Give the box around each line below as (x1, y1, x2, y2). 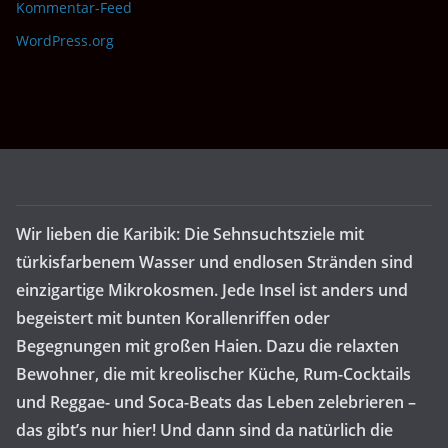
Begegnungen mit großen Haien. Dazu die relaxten (16, 334, 399, 357)
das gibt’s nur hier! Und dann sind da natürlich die (16, 418, 393, 441)
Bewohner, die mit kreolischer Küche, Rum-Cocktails (16, 362, 411, 385)
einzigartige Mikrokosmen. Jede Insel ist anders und (16, 278, 408, 301)
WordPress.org (16, 31, 114, 50)
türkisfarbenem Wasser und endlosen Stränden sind (16, 250, 413, 273)
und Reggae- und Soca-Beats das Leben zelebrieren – (16, 390, 416, 413)
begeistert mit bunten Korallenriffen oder (16, 306, 330, 329)
